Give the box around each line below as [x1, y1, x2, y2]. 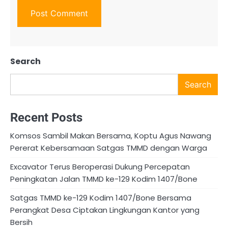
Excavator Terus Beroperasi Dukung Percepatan [10, 161, 190, 172]
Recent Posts [10, 110, 82, 125]
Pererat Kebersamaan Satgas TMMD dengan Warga [10, 142, 207, 153]
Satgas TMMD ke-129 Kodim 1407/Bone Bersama [10, 192, 191, 203]
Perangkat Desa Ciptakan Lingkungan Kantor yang [10, 204, 199, 215]
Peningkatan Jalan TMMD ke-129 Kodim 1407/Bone [10, 173, 197, 184]
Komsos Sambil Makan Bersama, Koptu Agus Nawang [10, 130, 211, 141]
